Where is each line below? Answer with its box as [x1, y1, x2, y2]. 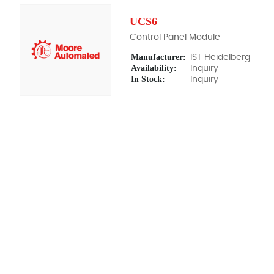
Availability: [131, 63, 177, 73]
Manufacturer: [131, 52, 186, 62]
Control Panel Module [130, 32, 220, 42]
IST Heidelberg [190, 53, 250, 62]
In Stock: [131, 74, 165, 84]
